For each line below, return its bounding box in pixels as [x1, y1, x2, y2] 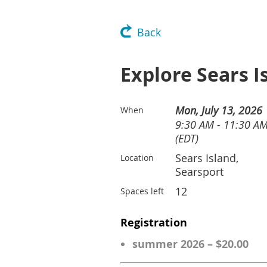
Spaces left [120, 185, 164, 197]
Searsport [175, 165, 223, 179]
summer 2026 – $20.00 [132, 237, 249, 252]
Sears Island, [175, 151, 238, 165]
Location [120, 152, 154, 163]
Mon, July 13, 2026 [175, 104, 262, 117]
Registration [120, 215, 187, 230]
